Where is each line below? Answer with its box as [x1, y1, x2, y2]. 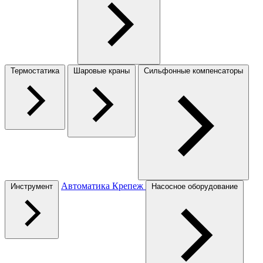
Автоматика [61, 180, 112, 191]
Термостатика [11, 66, 59, 75]
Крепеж [112, 180, 146, 191]
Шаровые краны [73, 66, 130, 75]
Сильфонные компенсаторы [144, 66, 243, 75]
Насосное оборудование [151, 181, 238, 191]
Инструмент [11, 181, 53, 191]
